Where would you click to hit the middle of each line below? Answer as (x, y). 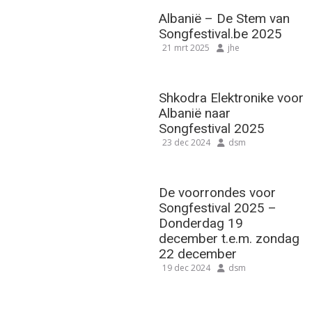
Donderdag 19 (201, 224)
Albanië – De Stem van (225, 19)
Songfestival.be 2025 (221, 34)
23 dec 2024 (187, 143)
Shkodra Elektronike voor (232, 98)
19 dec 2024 (187, 268)
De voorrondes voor (218, 193)
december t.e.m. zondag (229, 239)
